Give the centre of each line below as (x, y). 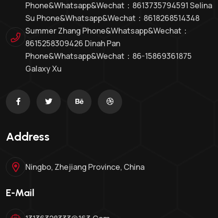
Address (28, 136)
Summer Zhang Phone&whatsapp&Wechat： (107, 31)
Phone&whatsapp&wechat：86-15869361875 (109, 56)
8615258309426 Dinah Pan (73, 43)
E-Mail (20, 193)
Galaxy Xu (44, 69)
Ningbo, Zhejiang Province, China (85, 167)
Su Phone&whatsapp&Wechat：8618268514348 (112, 18)
